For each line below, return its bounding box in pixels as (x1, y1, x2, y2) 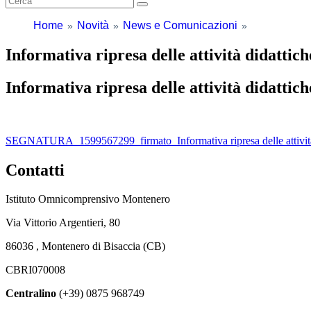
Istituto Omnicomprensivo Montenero (6, 193, 170, 205)
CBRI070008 (6, 264, 65, 276)
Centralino (6, 287, 56, 300)
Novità (77, 19, 109, 31)
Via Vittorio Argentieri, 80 (6, 217, 120, 229)
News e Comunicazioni (123, 19, 237, 31)
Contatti (6, 160, 65, 179)
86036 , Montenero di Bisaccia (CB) (6, 240, 165, 253)
